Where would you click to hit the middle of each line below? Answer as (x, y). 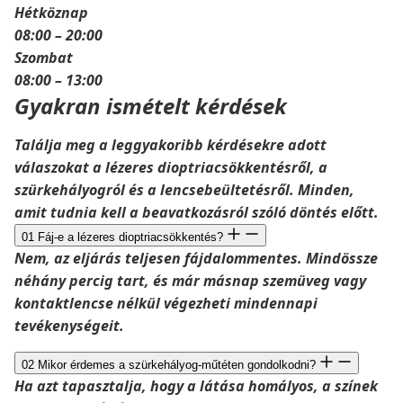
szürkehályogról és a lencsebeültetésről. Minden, (184, 190)
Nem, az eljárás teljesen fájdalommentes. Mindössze (196, 258)
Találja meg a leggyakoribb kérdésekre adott (170, 145)
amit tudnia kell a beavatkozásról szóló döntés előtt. (197, 212)
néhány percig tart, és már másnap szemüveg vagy (190, 281)
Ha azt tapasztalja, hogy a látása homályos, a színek (196, 386)
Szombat (44, 58)
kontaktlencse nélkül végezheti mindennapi (166, 303)
